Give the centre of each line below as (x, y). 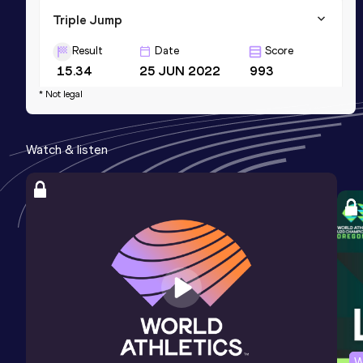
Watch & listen (67, 149)
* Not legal (61, 94)
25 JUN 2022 (180, 70)
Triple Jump (88, 19)
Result (88, 50)
